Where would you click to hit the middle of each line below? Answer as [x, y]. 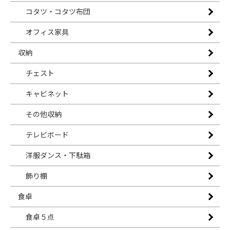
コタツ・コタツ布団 [58, 12]
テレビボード [47, 135]
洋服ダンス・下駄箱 [58, 155]
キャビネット [47, 94]
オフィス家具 [47, 32]
